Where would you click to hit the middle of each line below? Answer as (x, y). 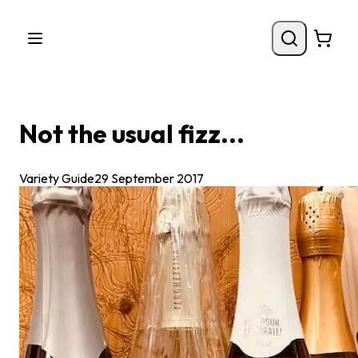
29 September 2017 (149, 179)
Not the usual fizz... (132, 133)
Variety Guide (57, 179)
